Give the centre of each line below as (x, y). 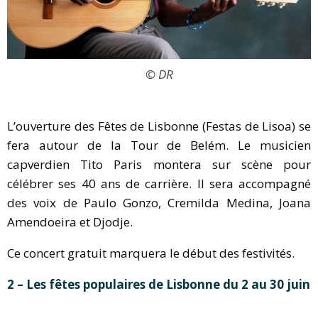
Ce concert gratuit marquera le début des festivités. (151, 253)
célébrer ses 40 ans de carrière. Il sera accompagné (159, 184)
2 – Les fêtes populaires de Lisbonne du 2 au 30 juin (159, 285)
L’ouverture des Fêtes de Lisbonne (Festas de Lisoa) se (159, 126)
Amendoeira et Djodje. (70, 222)
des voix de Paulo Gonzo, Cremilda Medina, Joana (159, 203)
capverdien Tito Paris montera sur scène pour (159, 165)
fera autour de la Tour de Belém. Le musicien (159, 146)
